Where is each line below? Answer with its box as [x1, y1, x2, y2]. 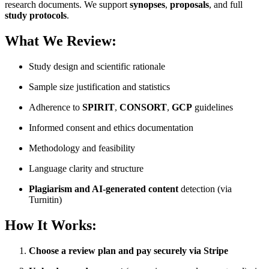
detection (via [178, 184, 232, 195]
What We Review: [5, 33, 116, 49]
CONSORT [119, 102, 167, 113]
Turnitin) [29, 195, 62, 205]
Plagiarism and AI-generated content [29, 184, 178, 195]
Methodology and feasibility [29, 143, 135, 154]
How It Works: [5, 217, 97, 234]
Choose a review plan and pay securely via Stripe [29, 245, 228, 256]
